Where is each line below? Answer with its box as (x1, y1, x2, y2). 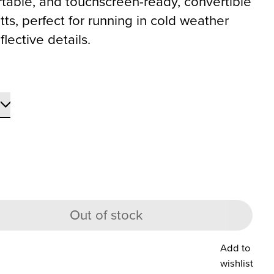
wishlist (220, 255, 254, 271)
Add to (220, 240, 251, 256)
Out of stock (70, 205, 143, 226)
